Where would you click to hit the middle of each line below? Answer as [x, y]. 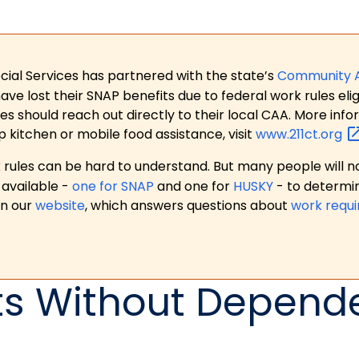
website [60, 206]
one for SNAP [113, 187]
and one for [194, 187]
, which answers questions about [188, 206]
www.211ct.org [301, 134]
